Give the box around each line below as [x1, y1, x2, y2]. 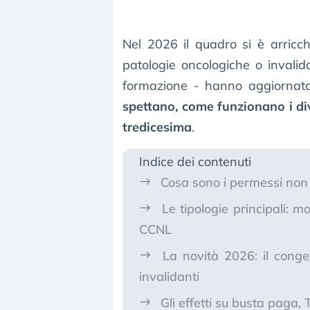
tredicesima [122, 119, 192, 136]
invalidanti [139, 268, 199, 285]
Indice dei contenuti [139, 154, 251, 170]
